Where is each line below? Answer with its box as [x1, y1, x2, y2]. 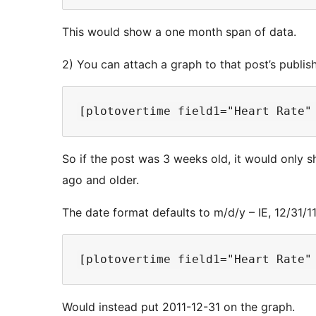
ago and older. [62, 173, 139, 188]
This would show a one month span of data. [62, 25, 296, 39]
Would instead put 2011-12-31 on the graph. [62, 300, 295, 315]
